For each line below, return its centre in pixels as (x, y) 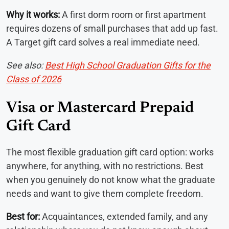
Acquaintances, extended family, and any (124, 217)
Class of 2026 (34, 79)
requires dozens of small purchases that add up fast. (112, 29)
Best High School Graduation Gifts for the (128, 65)
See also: (26, 65)
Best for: (23, 217)
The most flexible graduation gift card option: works (110, 152)
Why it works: (33, 15)
